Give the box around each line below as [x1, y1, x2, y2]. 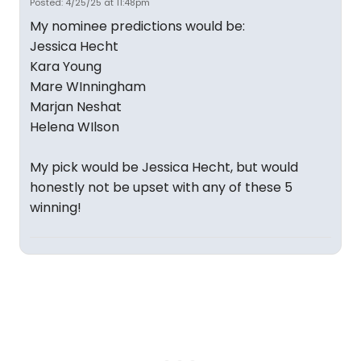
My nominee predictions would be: [30, 17, 245, 35]
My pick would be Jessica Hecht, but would [30, 158, 298, 176]
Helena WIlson [30, 118, 119, 136]
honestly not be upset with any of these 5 [30, 178, 293, 197]
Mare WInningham [30, 77, 146, 96]
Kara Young [30, 57, 102, 76]
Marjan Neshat [30, 98, 122, 116]
